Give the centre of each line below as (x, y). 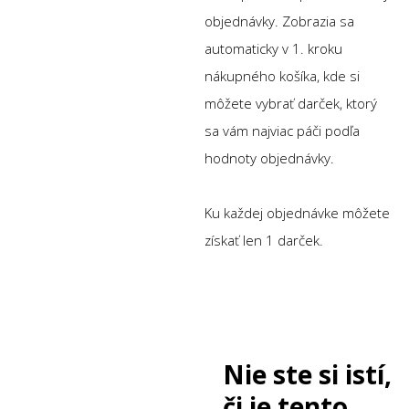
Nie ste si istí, (307, 374)
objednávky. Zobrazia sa (279, 21)
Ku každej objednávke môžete (297, 212)
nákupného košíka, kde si (282, 75)
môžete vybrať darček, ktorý (291, 103)
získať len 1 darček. (264, 240)
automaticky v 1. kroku (273, 48)
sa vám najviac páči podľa (282, 130)
